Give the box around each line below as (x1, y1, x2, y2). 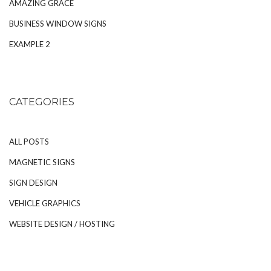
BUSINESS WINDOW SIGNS (9, 19, 106, 28)
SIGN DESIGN (9, 178, 57, 188)
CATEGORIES (9, 96, 74, 108)
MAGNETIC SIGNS (9, 157, 75, 167)
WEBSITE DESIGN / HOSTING (9, 219, 115, 229)
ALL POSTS (9, 137, 49, 146)
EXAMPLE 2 (9, 39, 50, 49)
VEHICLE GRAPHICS (9, 198, 80, 208)
